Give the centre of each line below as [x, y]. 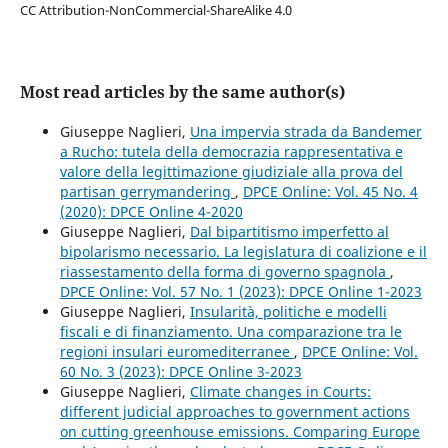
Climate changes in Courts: [280, 392]
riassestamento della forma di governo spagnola [224, 272]
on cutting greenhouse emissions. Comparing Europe [239, 432]
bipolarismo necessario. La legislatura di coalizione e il [243, 252]
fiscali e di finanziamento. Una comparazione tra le [230, 332]
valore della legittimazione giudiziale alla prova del [231, 172]
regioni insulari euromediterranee [176, 352]
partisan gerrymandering [147, 192]
